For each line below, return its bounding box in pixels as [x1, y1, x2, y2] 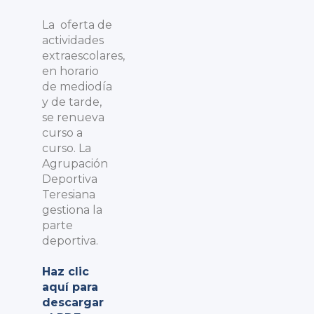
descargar [42, 296, 104, 309]
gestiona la [42, 203, 102, 217]
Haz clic [42, 265, 89, 278]
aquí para [42, 280, 98, 294]
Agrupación [42, 157, 108, 170]
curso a [42, 126, 83, 139]
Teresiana [42, 188, 95, 201]
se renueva [42, 111, 104, 124]
